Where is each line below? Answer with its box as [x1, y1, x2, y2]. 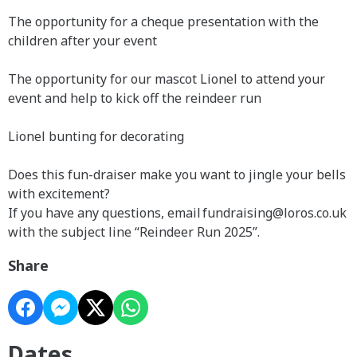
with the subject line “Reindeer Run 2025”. [8, 223, 260, 241]
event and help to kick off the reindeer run [8, 89, 261, 107]
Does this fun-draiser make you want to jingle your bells [8, 166, 346, 183]
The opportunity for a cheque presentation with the [8, 13, 319, 30]
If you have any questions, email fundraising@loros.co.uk [8, 204, 347, 222]
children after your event [8, 32, 157, 49]
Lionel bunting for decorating [8, 127, 184, 145]
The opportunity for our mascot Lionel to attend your [8, 70, 325, 88]
